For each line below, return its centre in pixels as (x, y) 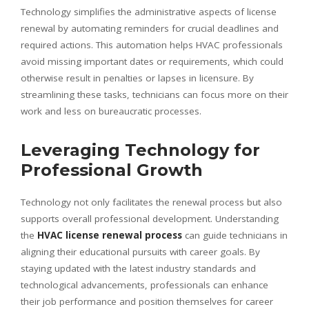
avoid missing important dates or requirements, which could (152, 61)
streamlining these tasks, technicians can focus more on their (154, 94)
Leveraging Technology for (140, 150)
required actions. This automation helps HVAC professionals (152, 44)
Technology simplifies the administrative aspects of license (149, 11)
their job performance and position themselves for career (147, 301)
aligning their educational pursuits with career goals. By (140, 251)
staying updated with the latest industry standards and (138, 268)
